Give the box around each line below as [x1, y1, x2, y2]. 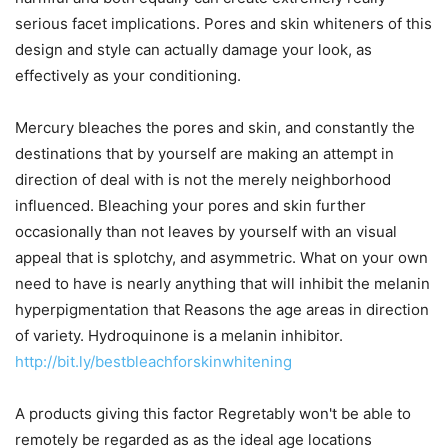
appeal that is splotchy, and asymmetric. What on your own [15, 248, 428, 267]
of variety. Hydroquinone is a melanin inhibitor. [15, 326, 343, 345]
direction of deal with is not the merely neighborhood [15, 170, 391, 189]
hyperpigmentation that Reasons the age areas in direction [15, 300, 429, 319]
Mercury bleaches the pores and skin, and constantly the [15, 118, 415, 137]
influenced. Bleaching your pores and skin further [15, 196, 366, 215]
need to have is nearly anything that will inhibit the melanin [15, 274, 430, 293]
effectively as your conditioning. [15, 66, 241, 85]
